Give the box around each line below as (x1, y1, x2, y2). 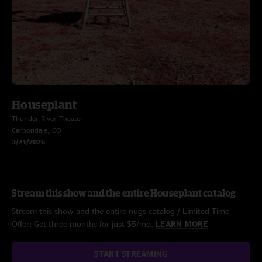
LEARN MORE (156, 219, 208, 228)
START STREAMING (94, 249, 168, 258)
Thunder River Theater (12, 115, 83, 122)
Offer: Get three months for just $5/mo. (12, 219, 156, 228)
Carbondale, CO (12, 126, 61, 134)
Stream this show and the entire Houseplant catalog (12, 188, 236, 198)
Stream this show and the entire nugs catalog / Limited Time (12, 206, 229, 215)
